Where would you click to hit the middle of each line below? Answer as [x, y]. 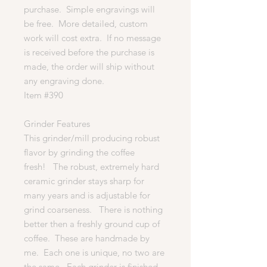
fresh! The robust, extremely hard [91, 166]
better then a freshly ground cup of [92, 223]
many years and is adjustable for [87, 195]
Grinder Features [57, 123]
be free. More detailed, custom [86, 23]
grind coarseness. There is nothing [93, 209]
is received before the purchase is [89, 52]
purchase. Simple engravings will [89, 9]
